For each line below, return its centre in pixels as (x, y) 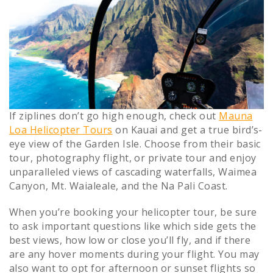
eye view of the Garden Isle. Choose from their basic (135, 144)
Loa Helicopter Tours (61, 130)
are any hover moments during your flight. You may (134, 254)
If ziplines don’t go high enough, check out (114, 116)
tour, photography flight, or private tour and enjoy (133, 158)
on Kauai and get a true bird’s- (187, 130)
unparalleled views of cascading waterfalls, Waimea (133, 172)
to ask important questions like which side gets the (133, 226)
